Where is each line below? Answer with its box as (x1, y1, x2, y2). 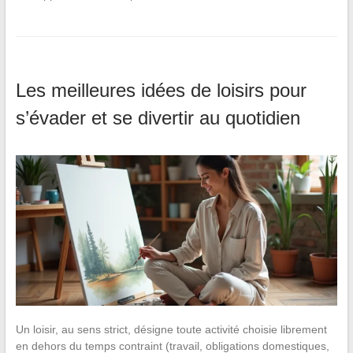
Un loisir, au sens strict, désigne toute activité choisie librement (15, 322, 327, 336)
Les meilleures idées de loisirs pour (15, 79, 307, 101)
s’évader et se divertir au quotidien (15, 106, 300, 128)
